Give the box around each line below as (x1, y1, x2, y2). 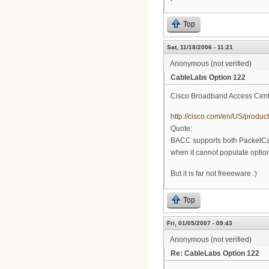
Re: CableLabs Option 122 (171, 249, 259, 258)
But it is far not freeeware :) (171, 169, 257, 178)
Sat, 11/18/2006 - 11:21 (167, 43, 233, 50)
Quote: (171, 124, 192, 133)
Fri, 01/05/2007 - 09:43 (167, 219, 232, 226)
